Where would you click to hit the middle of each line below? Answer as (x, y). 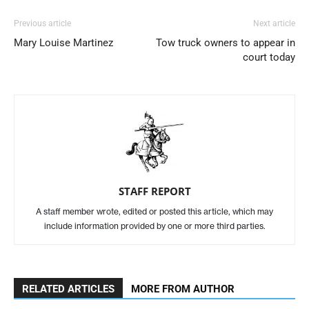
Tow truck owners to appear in (226, 43)
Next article (274, 23)
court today (269, 57)
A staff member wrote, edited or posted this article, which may (154, 211)
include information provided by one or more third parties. (154, 226)
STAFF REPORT (154, 191)
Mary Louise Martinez (63, 43)
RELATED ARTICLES (68, 289)
